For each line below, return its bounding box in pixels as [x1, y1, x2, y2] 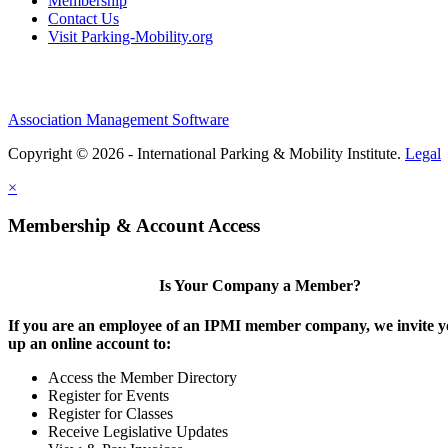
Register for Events [48, 386, 169, 404]
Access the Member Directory [48, 368, 237, 386]
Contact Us [48, 9, 119, 27]
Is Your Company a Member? [158, 277, 361, 295]
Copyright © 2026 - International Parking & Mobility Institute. [8, 144, 405, 162]
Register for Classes [48, 404, 173, 422]
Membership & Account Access [8, 215, 260, 237]
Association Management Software [8, 110, 229, 128]
